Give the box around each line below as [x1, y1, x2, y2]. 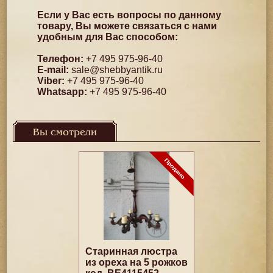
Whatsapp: [37, 87, 88, 97]
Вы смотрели [33, 127, 97, 138]
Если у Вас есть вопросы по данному [37, 10, 222, 20]
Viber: [37, 76, 65, 86]
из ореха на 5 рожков [85, 257, 188, 268]
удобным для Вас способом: [37, 32, 179, 42]
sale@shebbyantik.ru [71, 65, 163, 75]
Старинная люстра [85, 246, 177, 257]
